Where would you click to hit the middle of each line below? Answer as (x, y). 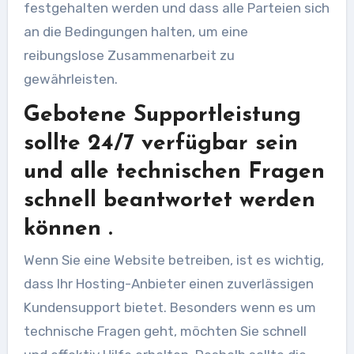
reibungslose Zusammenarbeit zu (129, 55)
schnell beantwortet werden (169, 200)
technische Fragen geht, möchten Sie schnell (165, 331)
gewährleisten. (70, 79)
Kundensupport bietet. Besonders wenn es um (169, 307)
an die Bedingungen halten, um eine (136, 31)
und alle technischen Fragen (174, 172)
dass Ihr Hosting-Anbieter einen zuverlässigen (168, 284)
